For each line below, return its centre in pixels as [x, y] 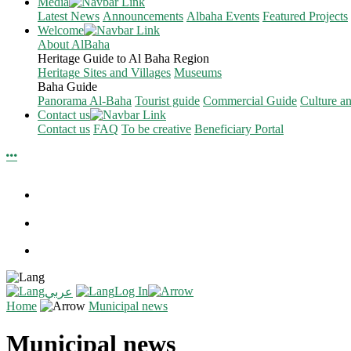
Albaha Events [223, 16]
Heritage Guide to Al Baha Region [123, 58]
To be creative [156, 129]
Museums [198, 72]
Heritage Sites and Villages [104, 72]
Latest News [69, 16]
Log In [131, 291]
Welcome [61, 30]
